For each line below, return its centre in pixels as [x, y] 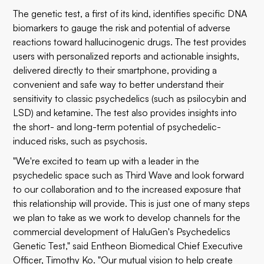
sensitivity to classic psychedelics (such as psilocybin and [130, 98]
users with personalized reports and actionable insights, [126, 56]
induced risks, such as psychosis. [80, 141]
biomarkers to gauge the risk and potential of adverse [122, 28]
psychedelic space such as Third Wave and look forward [129, 175]
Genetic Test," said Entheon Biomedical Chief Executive [128, 246]
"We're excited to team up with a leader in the [106, 161]
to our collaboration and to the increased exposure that [127, 189]
